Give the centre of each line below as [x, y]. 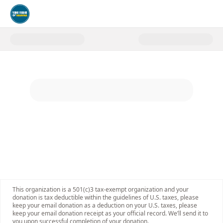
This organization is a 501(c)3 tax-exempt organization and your [101, 189]
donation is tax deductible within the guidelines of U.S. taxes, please [106, 197]
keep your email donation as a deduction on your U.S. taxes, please [105, 205]
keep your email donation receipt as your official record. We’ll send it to [110, 213]
